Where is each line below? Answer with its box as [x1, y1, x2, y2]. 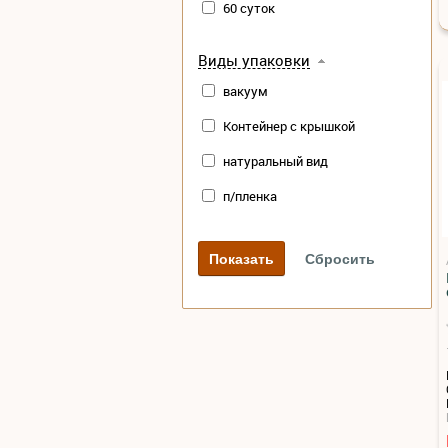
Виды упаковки [197, 49, 310, 70]
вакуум [222, 81, 268, 100]
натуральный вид [222, 151, 328, 170]
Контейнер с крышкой [222, 116, 355, 135]
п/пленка [222, 186, 277, 205]
